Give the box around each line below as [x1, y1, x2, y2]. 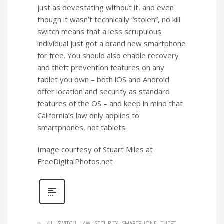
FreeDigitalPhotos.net [37, 156, 113, 167]
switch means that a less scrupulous [37, 26, 161, 37]
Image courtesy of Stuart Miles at [37, 144, 153, 155]
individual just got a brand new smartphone [37, 38, 186, 49]
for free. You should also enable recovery [37, 50, 179, 61]
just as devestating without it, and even [37, 2, 174, 13]
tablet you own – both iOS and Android [37, 74, 169, 85]
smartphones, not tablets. [37, 122, 127, 133]
